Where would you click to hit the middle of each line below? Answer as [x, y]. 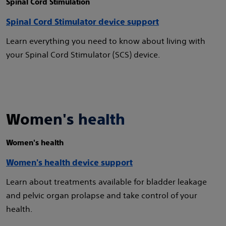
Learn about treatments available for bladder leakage [106, 182]
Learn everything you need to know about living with [106, 41]
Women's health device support [69, 163]
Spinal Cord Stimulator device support [82, 22]
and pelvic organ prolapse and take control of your [102, 195]
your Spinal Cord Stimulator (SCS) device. [83, 54]
